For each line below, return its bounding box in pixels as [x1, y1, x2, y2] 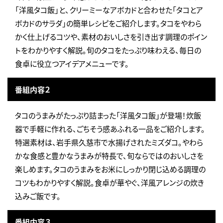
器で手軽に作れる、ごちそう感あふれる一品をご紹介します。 [15, 123, 205, 134]
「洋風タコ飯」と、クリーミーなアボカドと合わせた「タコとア [15, 4, 203, 15]
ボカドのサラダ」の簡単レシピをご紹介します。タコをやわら [15, 18, 202, 29]
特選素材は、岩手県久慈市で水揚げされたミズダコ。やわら [15, 137, 203, 148]
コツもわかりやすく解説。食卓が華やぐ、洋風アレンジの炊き [15, 177, 204, 188]
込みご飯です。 [15, 191, 61, 202]
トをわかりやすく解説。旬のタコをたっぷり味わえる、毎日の [15, 45, 201, 56]
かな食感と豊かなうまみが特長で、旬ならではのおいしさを [15, 150, 204, 161]
